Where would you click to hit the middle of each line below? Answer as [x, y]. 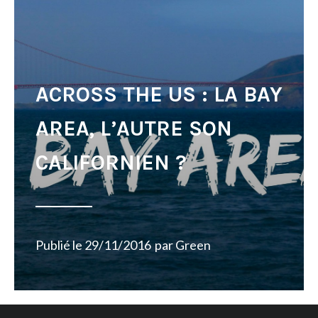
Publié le [60, 245]
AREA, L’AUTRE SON [134, 128]
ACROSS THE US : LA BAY [159, 94]
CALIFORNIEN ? [111, 163]
